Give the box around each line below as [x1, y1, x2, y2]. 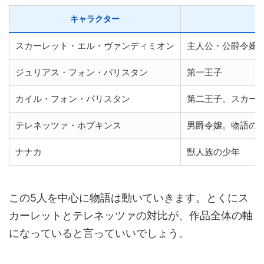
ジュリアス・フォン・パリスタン [15, 66, 148, 78]
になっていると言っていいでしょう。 [9, 226, 189, 239]
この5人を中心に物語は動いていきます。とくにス [9, 191, 249, 204]
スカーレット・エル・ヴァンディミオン [15, 39, 174, 51]
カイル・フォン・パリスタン [15, 93, 130, 104]
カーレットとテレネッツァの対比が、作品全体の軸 [9, 209, 253, 222]
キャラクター [70, 13, 120, 24]
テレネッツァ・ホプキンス [15, 119, 121, 131]
